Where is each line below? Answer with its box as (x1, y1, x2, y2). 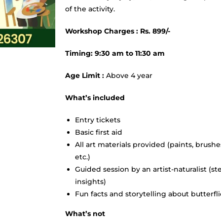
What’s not (65, 209, 105, 218)
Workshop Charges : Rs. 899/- (65, 26, 170, 36)
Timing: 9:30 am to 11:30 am (65, 48, 165, 58)
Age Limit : (65, 71, 106, 80)
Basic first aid (75, 127, 122, 137)
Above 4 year (106, 71, 152, 80)
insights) (75, 177, 106, 186)
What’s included (65, 93, 125, 102)
